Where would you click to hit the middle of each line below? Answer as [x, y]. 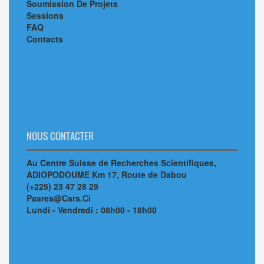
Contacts [45, 39]
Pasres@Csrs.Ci [59, 198]
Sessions [45, 15]
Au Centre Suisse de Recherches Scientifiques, [121, 163]
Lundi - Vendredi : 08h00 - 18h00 [92, 210]
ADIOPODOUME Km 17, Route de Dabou [107, 174]
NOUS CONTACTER [60, 136]
